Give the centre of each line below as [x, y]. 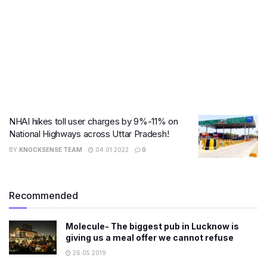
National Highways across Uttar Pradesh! [89, 134]
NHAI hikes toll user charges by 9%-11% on [94, 121]
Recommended [44, 195]
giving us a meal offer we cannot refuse [150, 237]
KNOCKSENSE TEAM [51, 150]
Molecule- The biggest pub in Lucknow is [152, 226]
